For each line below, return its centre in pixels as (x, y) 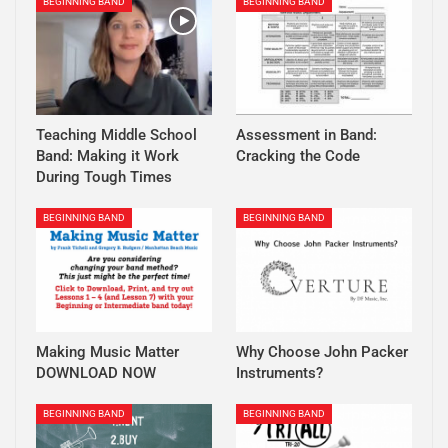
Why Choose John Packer (322, 351)
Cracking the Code (298, 156)
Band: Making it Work (107, 156)
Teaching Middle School (116, 135)
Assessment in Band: (306, 135)
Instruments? (279, 372)
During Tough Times (104, 177)
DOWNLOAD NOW (96, 372)
